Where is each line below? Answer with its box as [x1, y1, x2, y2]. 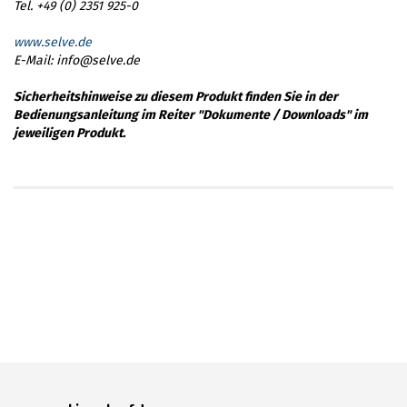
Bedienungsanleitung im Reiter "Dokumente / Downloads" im [14, 106, 368, 123]
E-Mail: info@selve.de [14, 52, 140, 68]
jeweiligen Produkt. [14, 124, 125, 141]
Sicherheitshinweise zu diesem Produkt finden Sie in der [14, 88, 338, 104]
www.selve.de [14, 34, 92, 50]
